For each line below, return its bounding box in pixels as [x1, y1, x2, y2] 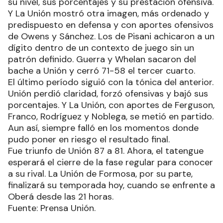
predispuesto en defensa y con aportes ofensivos [8, 18, 214, 31]
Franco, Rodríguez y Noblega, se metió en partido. [8, 110, 214, 122]
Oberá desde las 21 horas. [8, 190, 113, 203]
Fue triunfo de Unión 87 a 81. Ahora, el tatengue [8, 144, 204, 157]
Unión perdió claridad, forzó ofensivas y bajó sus [8, 87, 208, 100]
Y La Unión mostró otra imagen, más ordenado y [8, 7, 209, 19]
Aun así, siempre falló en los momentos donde [8, 121, 199, 134]
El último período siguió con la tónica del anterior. [8, 76, 214, 88]
